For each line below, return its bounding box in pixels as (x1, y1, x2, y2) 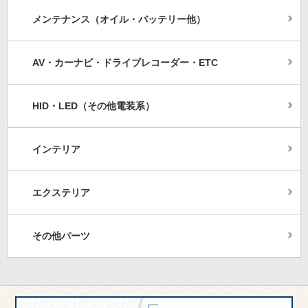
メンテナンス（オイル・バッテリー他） (32, 14, 206, 25)
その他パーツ (32, 230, 90, 241)
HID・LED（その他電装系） (32, 100, 155, 111)
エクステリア (32, 187, 90, 198)
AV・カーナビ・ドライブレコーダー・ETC (32, 57, 218, 68)
